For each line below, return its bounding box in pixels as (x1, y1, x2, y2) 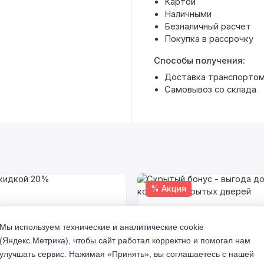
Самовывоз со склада (164, 84, 256, 95)
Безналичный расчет (164, 21, 251, 32)
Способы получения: (153, 55, 245, 66)
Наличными (164, 8, 212, 19)
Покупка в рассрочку (164, 33, 253, 44)
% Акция (150, 184, 186, 194)
